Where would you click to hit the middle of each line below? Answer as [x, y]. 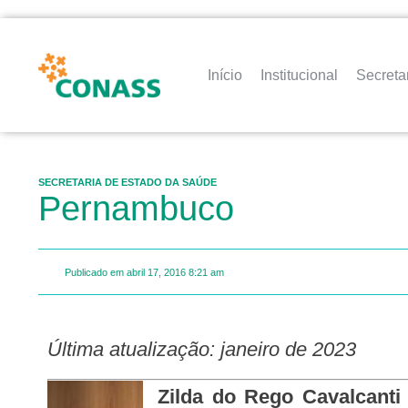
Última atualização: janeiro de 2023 [209, 350]
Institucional [300, 75]
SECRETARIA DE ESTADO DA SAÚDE [127, 182]
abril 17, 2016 [156, 272]
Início [225, 75]
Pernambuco [136, 208]
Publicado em [94, 272]
